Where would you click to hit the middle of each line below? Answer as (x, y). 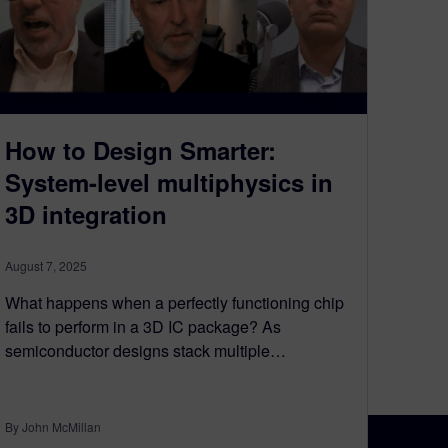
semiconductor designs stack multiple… (145, 351)
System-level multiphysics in (169, 182)
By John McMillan (53, 427)
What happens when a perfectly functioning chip (174, 303)
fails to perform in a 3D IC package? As (143, 327)
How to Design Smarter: (140, 150)
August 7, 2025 (46, 266)
